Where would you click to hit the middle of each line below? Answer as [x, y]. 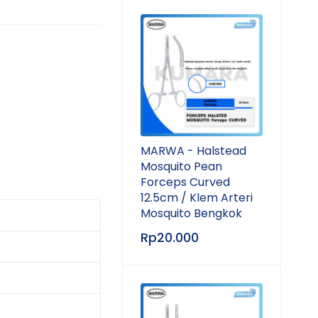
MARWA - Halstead [193, 151]
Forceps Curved [185, 182]
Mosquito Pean [181, 166]
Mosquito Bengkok [191, 213]
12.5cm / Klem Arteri [197, 198]
